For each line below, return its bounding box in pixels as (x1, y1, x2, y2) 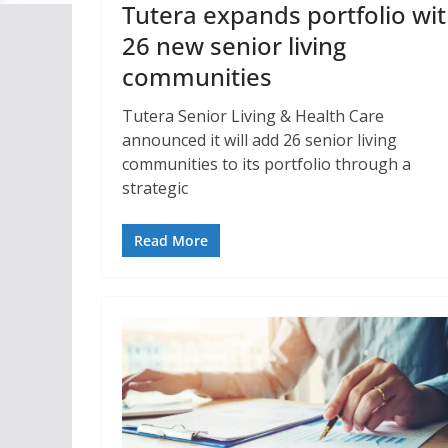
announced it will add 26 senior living (122, 128, 397, 151)
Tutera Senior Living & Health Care (122, 104, 384, 127)
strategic (122, 176, 188, 199)
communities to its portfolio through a (122, 152, 411, 175)
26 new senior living (122, 28, 346, 62)
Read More (134, 230, 208, 250)
